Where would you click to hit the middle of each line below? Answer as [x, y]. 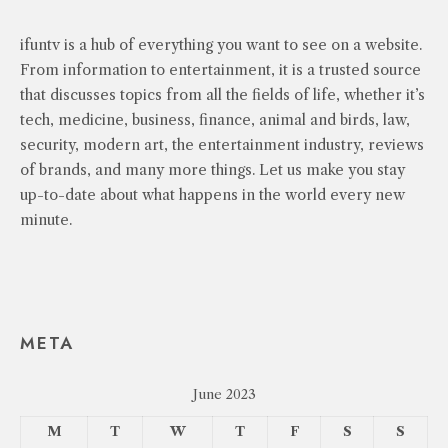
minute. [48, 219]
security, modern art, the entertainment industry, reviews [222, 144]
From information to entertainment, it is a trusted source [220, 69]
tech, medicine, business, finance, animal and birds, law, [215, 119]
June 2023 [224, 393]
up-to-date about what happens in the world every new [212, 194]
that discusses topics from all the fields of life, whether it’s [222, 94]
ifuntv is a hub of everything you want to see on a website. [221, 44]
